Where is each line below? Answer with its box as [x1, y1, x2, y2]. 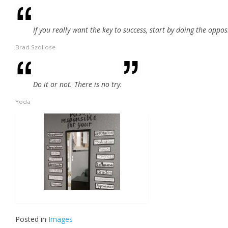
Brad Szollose [15, 43, 55, 51]
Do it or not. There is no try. [33, 79, 122, 89]
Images [48, 214, 73, 224]
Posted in [15, 214, 48, 224]
